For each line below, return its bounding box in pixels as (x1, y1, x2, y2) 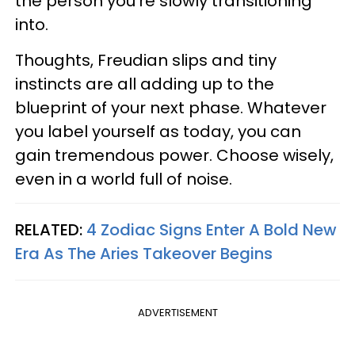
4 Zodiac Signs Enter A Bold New (86, 218, 337, 241)
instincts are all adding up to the (15, 72, 274, 95)
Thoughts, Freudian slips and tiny (15, 48, 277, 71)
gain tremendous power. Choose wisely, (15, 143, 334, 166)
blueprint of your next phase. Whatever (15, 96, 326, 119)
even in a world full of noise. (15, 167, 236, 190)
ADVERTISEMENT (137, 304, 218, 320)
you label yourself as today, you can (15, 120, 301, 143)
